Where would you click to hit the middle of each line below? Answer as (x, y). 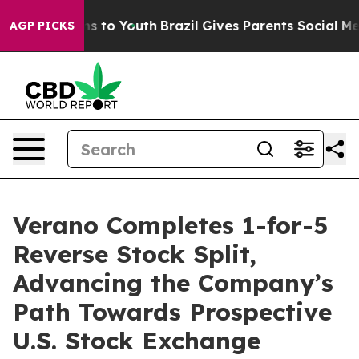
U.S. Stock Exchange (137, 341)
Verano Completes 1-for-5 (170, 225)
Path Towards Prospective (172, 312)
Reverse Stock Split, (135, 254)
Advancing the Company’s (173, 283)
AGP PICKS (42, 26)
